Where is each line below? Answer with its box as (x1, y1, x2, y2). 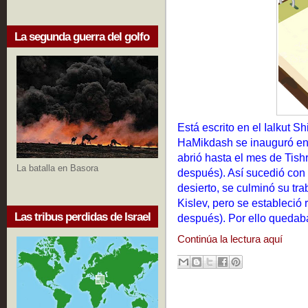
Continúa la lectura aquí (177, 233, 283, 245)
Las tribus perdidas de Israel (14, 210, 151, 224)
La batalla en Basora (16, 163, 98, 174)
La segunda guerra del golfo (14, 30, 149, 43)
